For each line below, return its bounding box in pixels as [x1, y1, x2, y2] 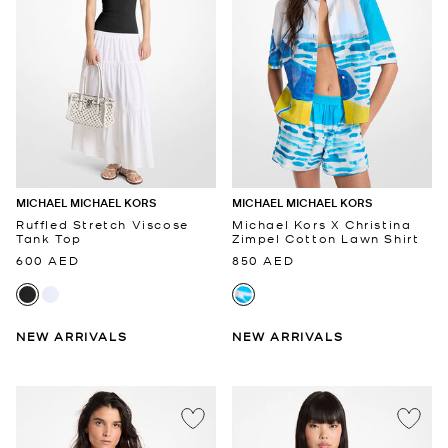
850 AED [232, 252, 295, 269]
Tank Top [16, 230, 82, 247]
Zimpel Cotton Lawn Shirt [232, 230, 420, 247]
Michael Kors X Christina [232, 216, 412, 233]
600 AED [16, 252, 80, 269]
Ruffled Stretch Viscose [16, 216, 189, 233]
